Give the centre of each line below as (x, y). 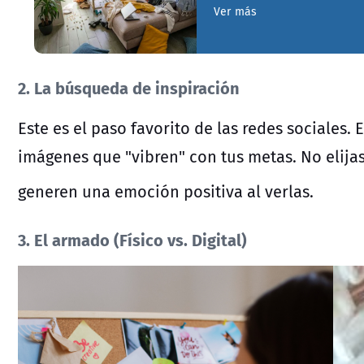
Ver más (236, 11)
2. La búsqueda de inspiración (129, 87)
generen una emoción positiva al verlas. (166, 191)
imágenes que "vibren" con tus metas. (159, 156)
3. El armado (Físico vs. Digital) (132, 239)
